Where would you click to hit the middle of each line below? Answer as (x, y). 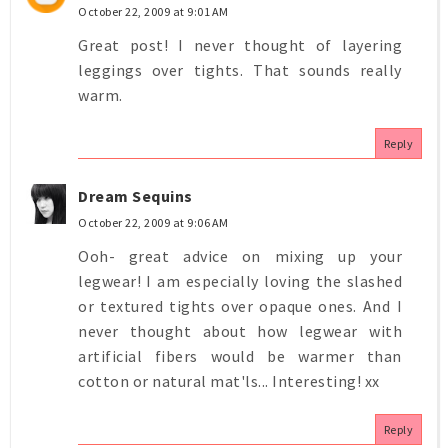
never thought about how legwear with (240, 330)
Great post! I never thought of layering (240, 44)
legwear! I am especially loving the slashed (240, 280)
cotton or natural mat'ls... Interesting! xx (229, 380)
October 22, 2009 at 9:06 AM (153, 222)
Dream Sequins (135, 195)
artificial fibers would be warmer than (240, 355)
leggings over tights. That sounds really (240, 69)
